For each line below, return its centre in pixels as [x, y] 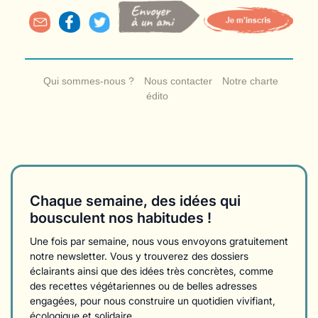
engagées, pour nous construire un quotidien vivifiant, [153, 301]
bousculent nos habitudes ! [121, 218]
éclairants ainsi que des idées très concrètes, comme [152, 271]
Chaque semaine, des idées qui [135, 201]
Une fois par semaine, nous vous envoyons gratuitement [159, 241]
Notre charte [250, 81]
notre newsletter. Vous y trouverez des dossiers [139, 256]
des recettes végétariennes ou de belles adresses [143, 286]
